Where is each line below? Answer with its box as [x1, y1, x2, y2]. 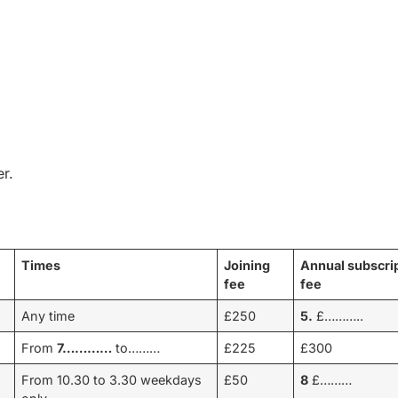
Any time [21, 307, 76, 323]
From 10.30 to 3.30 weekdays [21, 371, 203, 387]
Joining [224, 257, 271, 273]
